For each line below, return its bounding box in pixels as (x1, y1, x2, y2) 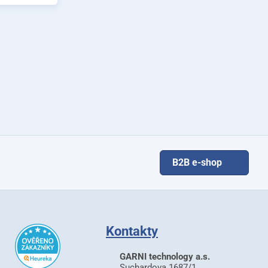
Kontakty (106, 224, 158, 239)
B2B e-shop (172, 157, 222, 168)
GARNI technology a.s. (120, 251, 210, 262)
